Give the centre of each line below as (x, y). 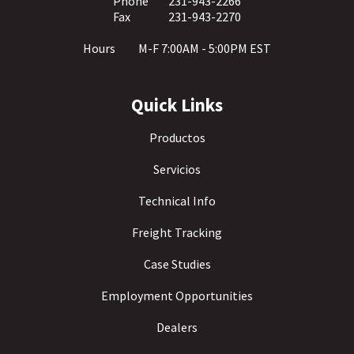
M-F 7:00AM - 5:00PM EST (205, 48)
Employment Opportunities (177, 296)
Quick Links (177, 105)
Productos (177, 137)
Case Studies (177, 264)
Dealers (177, 327)
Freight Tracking (177, 232)
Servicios (177, 169)
